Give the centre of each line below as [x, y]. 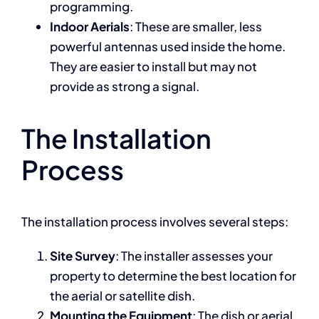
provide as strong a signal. [124, 86]
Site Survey [82, 256]
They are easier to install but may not [153, 66]
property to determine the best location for [173, 276]
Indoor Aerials [89, 26]
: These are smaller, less [195, 26]
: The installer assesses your [194, 256]
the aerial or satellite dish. [122, 296]
